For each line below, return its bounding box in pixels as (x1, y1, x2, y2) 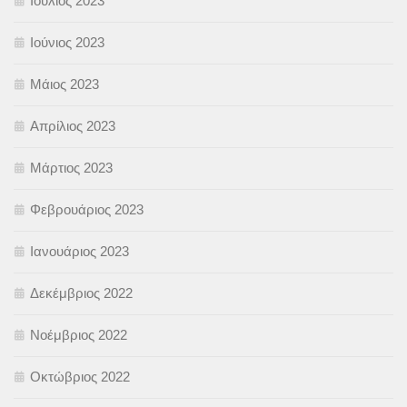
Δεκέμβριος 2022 (30, 284, 133, 301)
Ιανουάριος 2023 (30, 243, 129, 259)
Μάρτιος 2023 (30, 159, 113, 175)
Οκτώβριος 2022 (30, 368, 130, 384)
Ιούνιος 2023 (30, 34, 104, 50)
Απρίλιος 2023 (30, 117, 115, 134)
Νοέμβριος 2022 (30, 326, 127, 342)
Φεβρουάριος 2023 (30, 201, 144, 217)
